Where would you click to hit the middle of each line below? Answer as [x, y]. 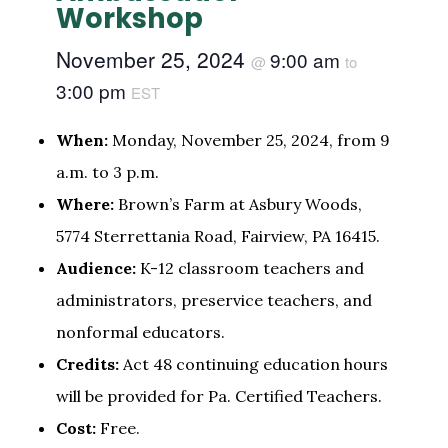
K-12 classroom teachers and [249, 267]
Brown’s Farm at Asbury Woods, [237, 203]
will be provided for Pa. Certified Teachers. [218, 395]
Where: [84, 203]
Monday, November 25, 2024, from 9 [248, 139]
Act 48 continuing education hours [253, 363]
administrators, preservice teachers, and [213, 299]
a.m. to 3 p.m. [107, 171]
